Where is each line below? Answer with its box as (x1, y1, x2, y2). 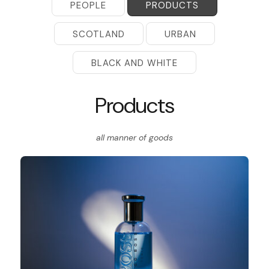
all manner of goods (95, 131, 173, 143)
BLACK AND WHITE (91, 56, 178, 69)
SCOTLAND (72, 28, 125, 40)
